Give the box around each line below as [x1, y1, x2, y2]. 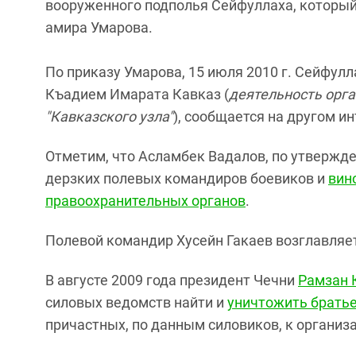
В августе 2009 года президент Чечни [45, 272, 298, 288]
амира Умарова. [45, 19, 153, 36]
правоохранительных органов [45, 192, 246, 209]
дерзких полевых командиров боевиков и [45, 170, 328, 187]
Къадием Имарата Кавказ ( [45, 86, 229, 103]
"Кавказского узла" [45, 108, 173, 125]
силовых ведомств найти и [45, 294, 227, 311]
